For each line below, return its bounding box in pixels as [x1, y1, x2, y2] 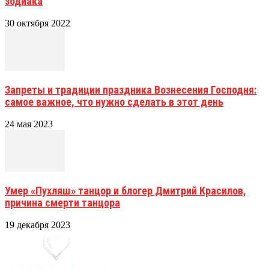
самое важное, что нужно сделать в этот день [5, 95, 223, 108]
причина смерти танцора [5, 196, 120, 209]
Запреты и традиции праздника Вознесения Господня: [5, 83, 256, 96]
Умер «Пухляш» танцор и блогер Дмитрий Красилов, [5, 184, 246, 197]
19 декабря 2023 [5, 219, 70, 230]
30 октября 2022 [5, 17, 70, 28]
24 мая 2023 [5, 118, 53, 129]
